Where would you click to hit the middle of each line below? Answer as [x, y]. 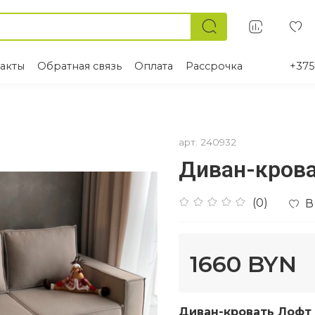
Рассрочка [214, 66]
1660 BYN [243, 264]
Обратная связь [79, 66]
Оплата [154, 66]
